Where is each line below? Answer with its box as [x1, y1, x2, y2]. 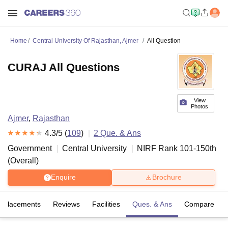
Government [8, 144, 52, 153]
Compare [184, 199, 214, 208]
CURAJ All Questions [8, 61, 120, 74]
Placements [3, 199, 41, 208]
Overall [10, 156, 36, 165]
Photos [191, 103, 209, 109]
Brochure [152, 173, 182, 182]
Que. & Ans [98, 129, 141, 137]
